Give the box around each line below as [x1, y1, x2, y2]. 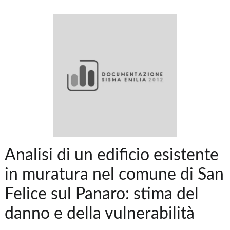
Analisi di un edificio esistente [5, 147, 219, 164]
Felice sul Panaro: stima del [5, 186, 199, 203]
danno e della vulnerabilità [5, 205, 195, 222]
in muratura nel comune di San [5, 166, 224, 183]
